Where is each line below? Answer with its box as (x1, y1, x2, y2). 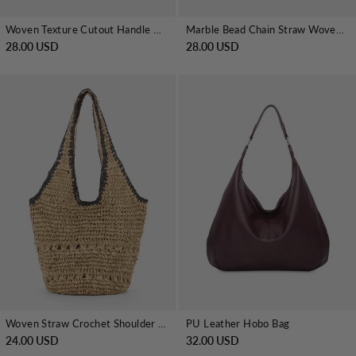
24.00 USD (6, 334, 59, 348)
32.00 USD (186, 334, 239, 348)
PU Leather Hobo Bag (186, 317, 290, 331)
